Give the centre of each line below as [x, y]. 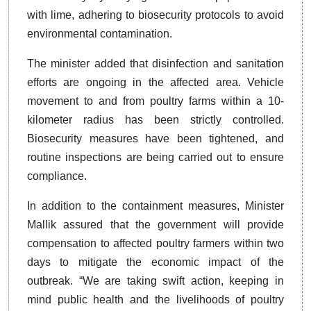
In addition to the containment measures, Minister [155, 205]
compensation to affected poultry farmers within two [155, 243]
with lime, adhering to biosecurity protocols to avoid [155, 15]
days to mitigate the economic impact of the [155, 262]
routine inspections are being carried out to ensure [155, 157]
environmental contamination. [100, 33]
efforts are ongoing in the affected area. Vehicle [155, 82]
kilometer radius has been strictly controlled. [155, 119]
